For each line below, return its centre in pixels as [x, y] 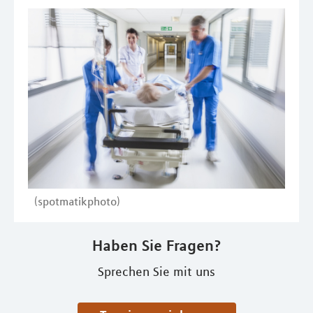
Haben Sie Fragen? [156, 245]
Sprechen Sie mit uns [156, 271]
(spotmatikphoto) [77, 201]
